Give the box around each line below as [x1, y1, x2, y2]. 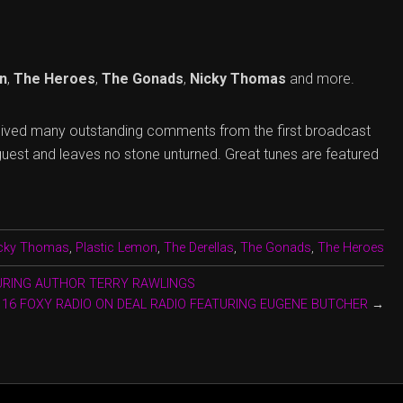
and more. [286, 69, 354, 87]
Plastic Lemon [76, 239, 158, 255]
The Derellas [164, 239, 235, 255]
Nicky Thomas [190, 69, 286, 87]
